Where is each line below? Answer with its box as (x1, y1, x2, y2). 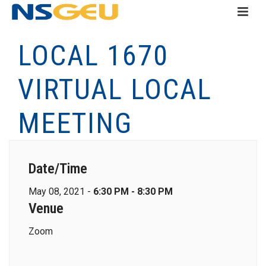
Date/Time (28, 160, 87, 177)
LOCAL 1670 (18, 39, 169, 72)
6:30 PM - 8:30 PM (93, 186, 173, 197)
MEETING (18, 106, 132, 140)
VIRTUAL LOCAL (18, 72, 212, 106)
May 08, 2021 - (28, 186, 93, 197)
